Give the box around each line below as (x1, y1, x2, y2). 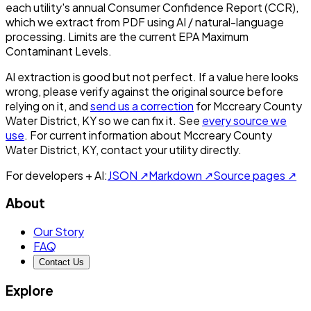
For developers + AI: (6, 167, 108, 183)
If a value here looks (199, 69, 299, 84)
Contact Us (39, 256, 84, 267)
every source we (202, 112, 287, 128)
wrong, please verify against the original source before (6, 83, 283, 99)
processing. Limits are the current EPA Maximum (6, 28, 249, 44)
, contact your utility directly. (96, 142, 242, 157)
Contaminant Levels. (6, 43, 112, 58)
